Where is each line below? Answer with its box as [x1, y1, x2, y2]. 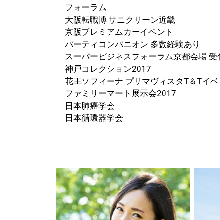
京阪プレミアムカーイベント [65, 27, 173, 37]
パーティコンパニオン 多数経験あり [65, 39, 200, 50]
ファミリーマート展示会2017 [65, 88, 176, 99]
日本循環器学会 [65, 113, 123, 123]
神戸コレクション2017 [65, 64, 151, 74]
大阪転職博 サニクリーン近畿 [65, 15, 175, 25]
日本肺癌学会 [65, 101, 115, 111]
